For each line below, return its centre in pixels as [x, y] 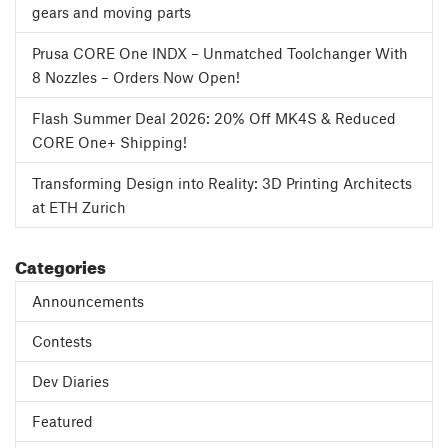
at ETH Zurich [79, 206]
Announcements [88, 300]
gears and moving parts [111, 11]
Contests [62, 340]
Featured [62, 420]
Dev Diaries [70, 380]
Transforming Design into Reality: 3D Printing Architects [222, 182]
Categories [60, 264]
